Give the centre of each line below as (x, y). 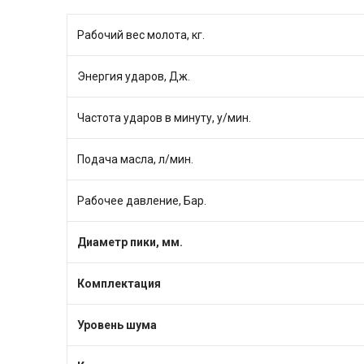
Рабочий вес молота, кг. (141, 35)
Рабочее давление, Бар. (141, 201)
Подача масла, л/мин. (135, 160)
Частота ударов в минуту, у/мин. (164, 118)
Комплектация (119, 284)
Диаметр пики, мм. (130, 243)
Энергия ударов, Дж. (133, 77)
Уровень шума (117, 325)
